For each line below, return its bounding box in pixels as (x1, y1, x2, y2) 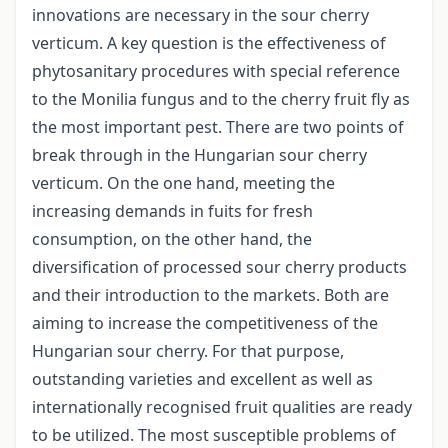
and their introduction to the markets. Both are (32, 284, 389, 307)
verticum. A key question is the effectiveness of (32, 32, 386, 55)
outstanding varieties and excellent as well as (32, 368, 373, 391)
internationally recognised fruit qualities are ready (32, 396, 412, 419)
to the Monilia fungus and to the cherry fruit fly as (32, 88, 410, 111)
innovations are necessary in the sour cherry (32, 4, 369, 27)
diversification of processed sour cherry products (32, 256, 407, 279)
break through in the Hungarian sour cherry (32, 144, 367, 167)
